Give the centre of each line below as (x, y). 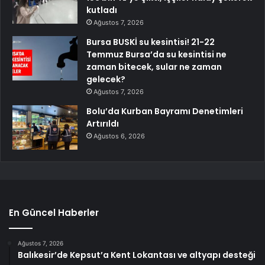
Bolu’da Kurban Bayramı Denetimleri (165, 112)
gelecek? (106, 80)
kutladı (102, 10)
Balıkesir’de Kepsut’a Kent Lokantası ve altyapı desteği (137, 255)
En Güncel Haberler (54, 213)
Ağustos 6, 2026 (119, 136)
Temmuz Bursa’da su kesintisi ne (156, 55)
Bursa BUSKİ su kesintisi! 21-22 (151, 42)
